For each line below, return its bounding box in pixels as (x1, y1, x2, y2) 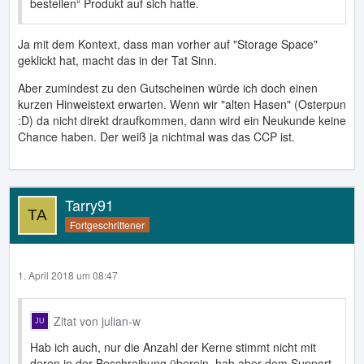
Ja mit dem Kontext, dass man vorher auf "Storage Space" (18, 36, 318, 52)
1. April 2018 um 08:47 (18, 268, 118, 282)
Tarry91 (65, 194, 114, 215)
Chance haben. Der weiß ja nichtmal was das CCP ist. (18, 128, 295, 145)
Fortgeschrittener (70, 217, 145, 232)
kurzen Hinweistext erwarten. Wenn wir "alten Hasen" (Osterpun (18, 96, 346, 112)
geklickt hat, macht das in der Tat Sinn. (18, 52, 217, 68)
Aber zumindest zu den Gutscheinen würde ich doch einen (18, 80, 318, 96)
